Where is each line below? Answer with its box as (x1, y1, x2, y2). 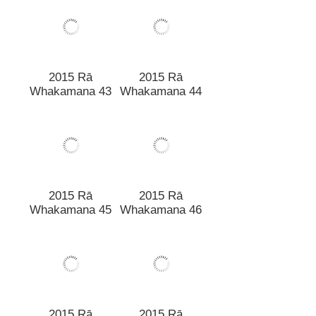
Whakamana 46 (120, 189, 202, 203)
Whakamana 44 (120, 28, 202, 42)
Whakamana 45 (30, 119, 111, 133)
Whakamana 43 (30, 28, 111, 42)
